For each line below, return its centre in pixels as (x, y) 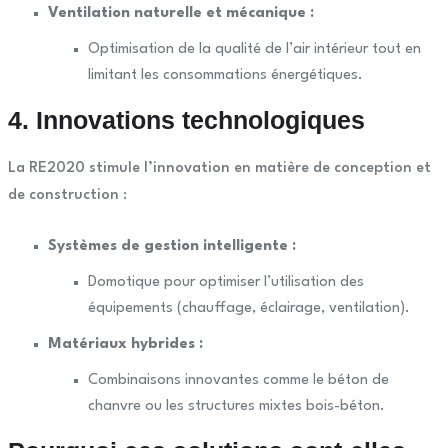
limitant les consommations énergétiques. (225, 76)
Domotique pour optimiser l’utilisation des (225, 283)
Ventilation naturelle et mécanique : (180, 14)
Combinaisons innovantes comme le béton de (238, 381)
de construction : (67, 196)
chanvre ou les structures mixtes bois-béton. (236, 407)
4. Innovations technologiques (186, 120)
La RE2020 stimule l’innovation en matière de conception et (219, 169)
